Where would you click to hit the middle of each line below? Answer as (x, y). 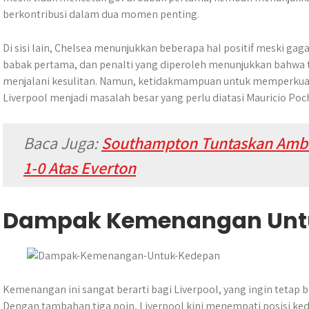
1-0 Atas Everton (80, 168)
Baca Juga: (62, 143)
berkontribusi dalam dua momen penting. (101, 14)
